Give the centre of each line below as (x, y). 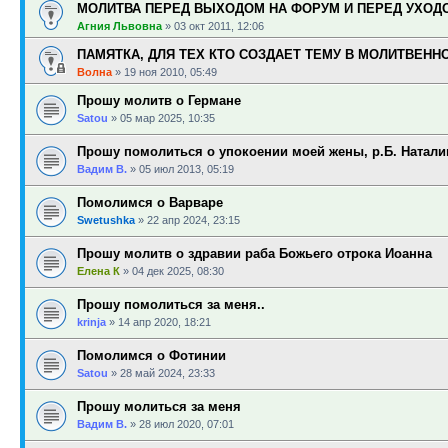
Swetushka (106, 220)
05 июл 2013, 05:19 (186, 169)
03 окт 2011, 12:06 (219, 26)
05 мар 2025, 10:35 (167, 118)
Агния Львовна (119, 26)
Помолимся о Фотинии (151, 355)
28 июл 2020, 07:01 (186, 424)
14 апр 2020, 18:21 (164, 322)
